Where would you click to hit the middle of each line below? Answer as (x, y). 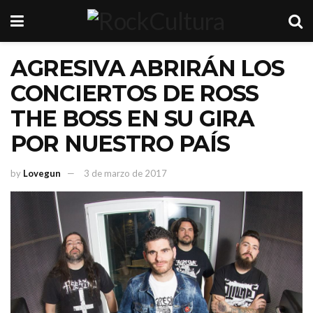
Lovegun (42, 173)
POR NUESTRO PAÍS (120, 144)
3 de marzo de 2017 (125, 173)
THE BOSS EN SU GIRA (132, 118)
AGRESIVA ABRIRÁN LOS (147, 68)
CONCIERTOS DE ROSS (134, 93)
